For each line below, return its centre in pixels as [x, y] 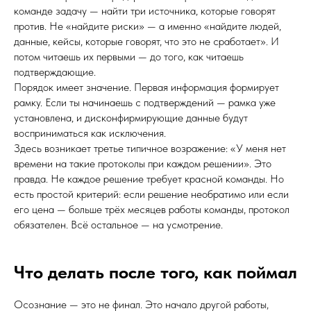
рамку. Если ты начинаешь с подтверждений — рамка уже [145, 102]
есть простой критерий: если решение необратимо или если [151, 194]
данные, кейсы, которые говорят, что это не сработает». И [146, 41]
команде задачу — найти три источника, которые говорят [145, 11]
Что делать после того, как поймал [155, 272]
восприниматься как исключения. [90, 133]
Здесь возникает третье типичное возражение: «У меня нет [150, 148]
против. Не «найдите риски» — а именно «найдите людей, [148, 26]
